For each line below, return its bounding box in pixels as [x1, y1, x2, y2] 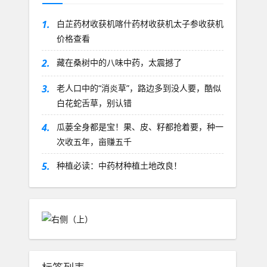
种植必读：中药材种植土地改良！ [56, 160, 182, 172]
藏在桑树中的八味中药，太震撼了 [56, 57, 182, 69]
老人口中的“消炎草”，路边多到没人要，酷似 [56, 82, 221, 94]
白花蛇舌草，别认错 [56, 97, 132, 109]
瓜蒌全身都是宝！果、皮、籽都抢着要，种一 [56, 121, 223, 133]
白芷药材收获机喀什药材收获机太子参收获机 [56, 18, 223, 30]
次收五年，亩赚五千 [56, 136, 132, 148]
